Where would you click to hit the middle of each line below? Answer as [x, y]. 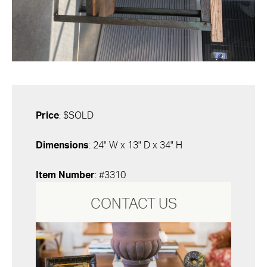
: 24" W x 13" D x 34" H [136, 145]
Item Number [65, 175]
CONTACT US [133, 204]
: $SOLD [76, 115]
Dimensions [62, 145]
